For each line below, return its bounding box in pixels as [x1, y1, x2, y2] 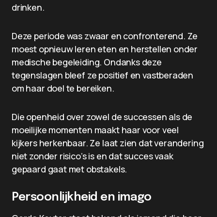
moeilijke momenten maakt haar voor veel [12, 124, 179, 136]
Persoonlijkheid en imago [12, 191, 152, 203]
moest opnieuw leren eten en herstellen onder [12, 43, 198, 55]
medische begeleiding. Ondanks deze [12, 56, 162, 68]
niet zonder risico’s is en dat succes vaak [12, 150, 173, 162]
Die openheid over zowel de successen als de [12, 111, 193, 123]
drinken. [12, 1, 45, 13]
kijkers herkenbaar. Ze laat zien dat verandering [12, 137, 204, 149]
